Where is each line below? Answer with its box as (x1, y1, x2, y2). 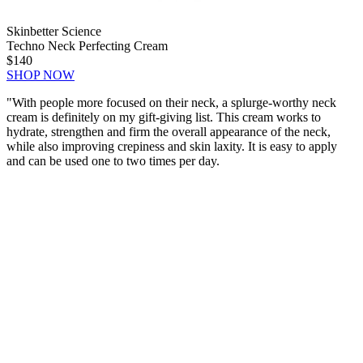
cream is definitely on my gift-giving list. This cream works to (6, 110, 321, 125)
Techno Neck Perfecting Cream (6, 39, 168, 53)
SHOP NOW (6, 68, 75, 83)
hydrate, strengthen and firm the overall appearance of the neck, (6, 125, 331, 139)
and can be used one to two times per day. (6, 154, 220, 169)
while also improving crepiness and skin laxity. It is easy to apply (6, 139, 337, 154)
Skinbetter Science (6, 24, 101, 39)
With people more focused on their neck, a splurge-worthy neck (12, 96, 336, 110)
